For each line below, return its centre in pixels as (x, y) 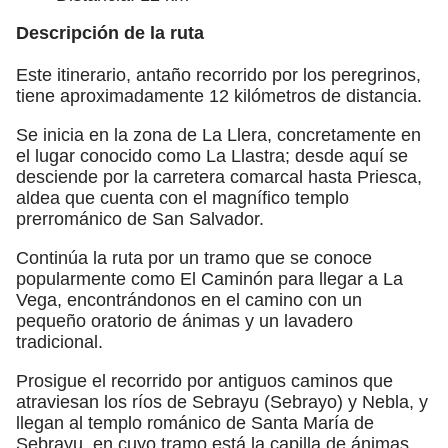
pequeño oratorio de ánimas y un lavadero (184, 320)
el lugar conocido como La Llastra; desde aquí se (212, 155)
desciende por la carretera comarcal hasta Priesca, (219, 176)
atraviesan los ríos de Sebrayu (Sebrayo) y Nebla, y (222, 401)
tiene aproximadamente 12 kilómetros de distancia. (219, 95)
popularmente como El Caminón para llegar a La (209, 278)
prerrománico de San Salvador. (140, 218)
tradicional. (59, 341)
